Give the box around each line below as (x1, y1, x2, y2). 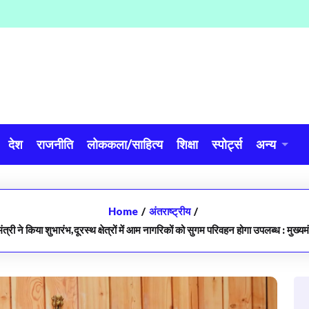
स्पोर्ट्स (212, 137, 242, 152)
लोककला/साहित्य (87, 137, 163, 152)
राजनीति (37, 137, 73, 152)
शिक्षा (177, 137, 198, 152)
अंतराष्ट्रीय (148, 205, 190, 217)
